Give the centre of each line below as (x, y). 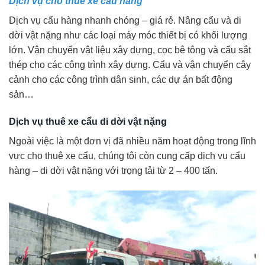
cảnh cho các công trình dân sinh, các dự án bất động (121, 79)
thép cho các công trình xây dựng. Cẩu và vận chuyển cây (130, 64)
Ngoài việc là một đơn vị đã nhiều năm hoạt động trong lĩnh (132, 141)
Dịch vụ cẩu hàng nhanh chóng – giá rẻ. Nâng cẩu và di (125, 20)
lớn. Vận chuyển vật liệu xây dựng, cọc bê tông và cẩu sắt (130, 50)
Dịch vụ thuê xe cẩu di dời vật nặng (88, 121)
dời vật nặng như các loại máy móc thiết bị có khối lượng (128, 35)
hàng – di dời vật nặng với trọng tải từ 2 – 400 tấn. (113, 170)
